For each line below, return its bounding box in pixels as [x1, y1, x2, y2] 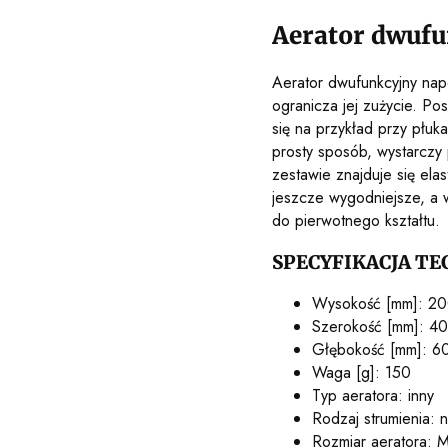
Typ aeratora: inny [312, 384, 434, 408]
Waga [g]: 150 [312, 361, 411, 385]
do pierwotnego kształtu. [272, 208, 440, 232]
